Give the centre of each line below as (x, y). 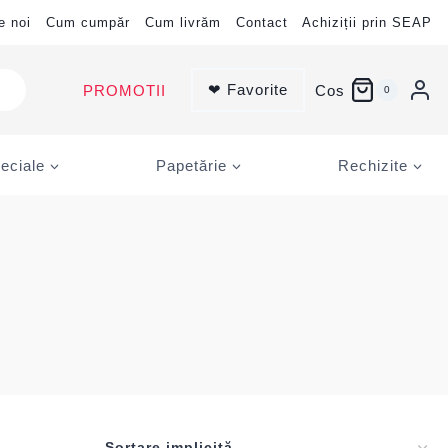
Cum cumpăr (88, 22)
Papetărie (191, 165)
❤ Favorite (247, 89)
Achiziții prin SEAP (367, 22)
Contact (262, 22)
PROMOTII (124, 90)
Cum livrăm (183, 22)
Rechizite (373, 165)
